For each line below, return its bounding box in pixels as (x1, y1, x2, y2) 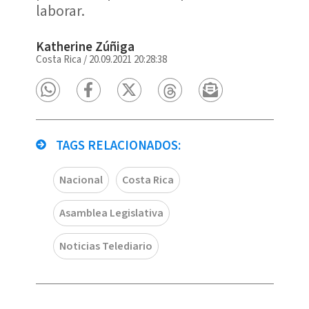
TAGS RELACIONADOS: (52, 136, 181, 155)
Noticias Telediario (59, 238, 152, 254)
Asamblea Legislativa (59, 205, 163, 221)
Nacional (59, 172, 103, 188)
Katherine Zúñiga (35, 37, 134, 57)
